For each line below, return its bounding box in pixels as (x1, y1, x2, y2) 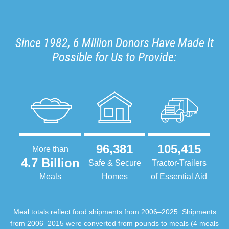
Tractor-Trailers (151, 158, 207, 168)
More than (32, 145, 68, 154)
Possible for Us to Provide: (52, 50, 177, 65)
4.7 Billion (20, 156, 80, 170)
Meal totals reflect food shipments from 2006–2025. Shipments (13, 208, 216, 216)
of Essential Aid (151, 172, 207, 181)
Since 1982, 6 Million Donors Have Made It (15, 36, 214, 51)
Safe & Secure (88, 158, 141, 168)
